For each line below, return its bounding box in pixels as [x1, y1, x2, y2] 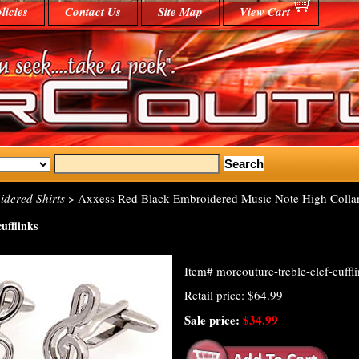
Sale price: [184, 311, 243, 329]
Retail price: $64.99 [184, 287, 283, 303]
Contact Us [64, 3, 121, 20]
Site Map [157, 3, 203, 20]
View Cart [239, 3, 290, 20]
